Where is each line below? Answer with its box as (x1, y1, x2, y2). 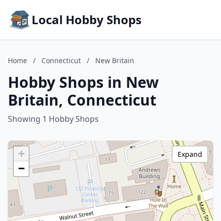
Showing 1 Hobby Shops (8, 113, 99, 124)
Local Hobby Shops (32, 11, 142, 28)
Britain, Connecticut (8, 90, 156, 110)
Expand (178, 149, 202, 159)
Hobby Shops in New (8, 72, 159, 92)
